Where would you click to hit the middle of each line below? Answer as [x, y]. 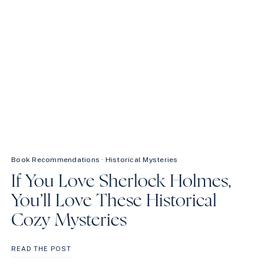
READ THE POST [41, 248]
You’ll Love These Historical [114, 201]
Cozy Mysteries [69, 220]
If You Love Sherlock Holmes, [121, 181]
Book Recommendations [55, 159]
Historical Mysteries [141, 159]
